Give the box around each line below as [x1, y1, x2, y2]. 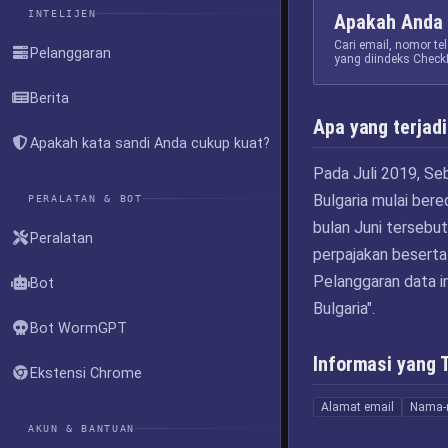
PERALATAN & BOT [28, 192, 143, 204]
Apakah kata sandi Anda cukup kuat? [30, 134, 270, 152]
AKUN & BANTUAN [28, 422, 135, 434]
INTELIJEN [28, 7, 97, 19]
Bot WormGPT [30, 319, 127, 337]
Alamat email [321, 400, 394, 414]
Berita [30, 89, 69, 107]
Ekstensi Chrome [30, 364, 142, 382]
